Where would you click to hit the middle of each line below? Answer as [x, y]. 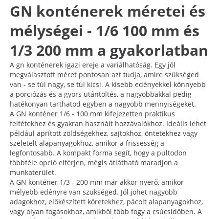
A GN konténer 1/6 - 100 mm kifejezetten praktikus [92, 113]
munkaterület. [33, 172]
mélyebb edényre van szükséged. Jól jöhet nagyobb [94, 192]
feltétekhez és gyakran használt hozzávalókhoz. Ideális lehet [108, 123]
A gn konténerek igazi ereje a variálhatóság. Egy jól [93, 65]
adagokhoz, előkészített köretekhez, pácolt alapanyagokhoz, [106, 201]
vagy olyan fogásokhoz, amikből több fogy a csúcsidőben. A [106, 211]
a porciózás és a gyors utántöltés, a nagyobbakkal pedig [101, 94]
